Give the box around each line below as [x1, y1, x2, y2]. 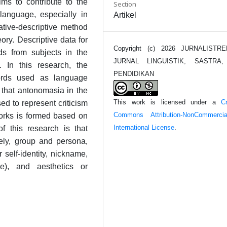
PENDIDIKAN [113, 69, 154, 78]
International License [113, 123, 174, 131]
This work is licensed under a [113, 98, 221, 106]
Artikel [113, 10, 136, 19]
